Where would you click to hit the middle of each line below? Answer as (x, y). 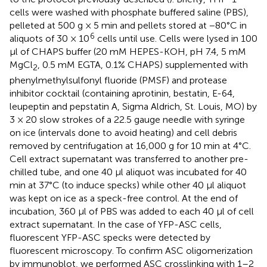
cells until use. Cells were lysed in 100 (176, 38)
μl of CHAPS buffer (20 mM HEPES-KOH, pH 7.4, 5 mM (128, 51)
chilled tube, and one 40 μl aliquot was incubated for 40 (128, 172)
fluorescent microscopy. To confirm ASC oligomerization (131, 250)
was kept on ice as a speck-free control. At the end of (124, 198)
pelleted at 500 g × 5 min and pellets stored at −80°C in (128, 25)
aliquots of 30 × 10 (49, 38)
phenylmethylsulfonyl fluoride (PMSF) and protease (118, 80)
